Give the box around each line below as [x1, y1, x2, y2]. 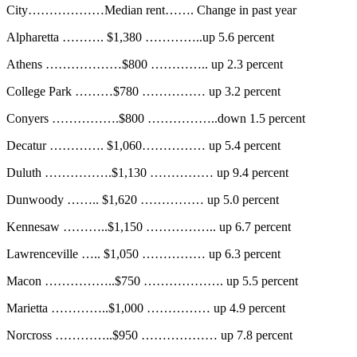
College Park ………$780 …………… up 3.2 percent [6, 84, 280, 99]
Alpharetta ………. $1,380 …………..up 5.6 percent [6, 30, 274, 45]
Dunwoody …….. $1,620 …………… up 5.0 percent [6, 193, 279, 207]
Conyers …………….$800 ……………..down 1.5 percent [6, 112, 305, 126]
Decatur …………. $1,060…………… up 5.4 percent [6, 139, 280, 153]
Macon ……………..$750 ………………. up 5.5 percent [6, 274, 298, 288]
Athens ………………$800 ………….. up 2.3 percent [6, 57, 283, 72]
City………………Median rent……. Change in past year [6, 3, 296, 18]
